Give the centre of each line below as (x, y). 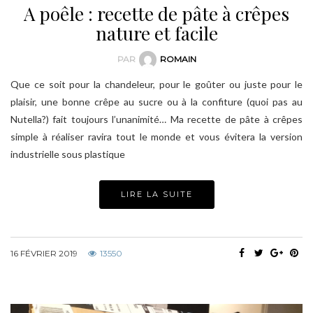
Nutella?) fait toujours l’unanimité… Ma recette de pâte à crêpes (156, 119)
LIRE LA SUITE (156, 195)
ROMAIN (178, 59)
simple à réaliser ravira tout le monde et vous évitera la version (156, 137)
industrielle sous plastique (68, 154)
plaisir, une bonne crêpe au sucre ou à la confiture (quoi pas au (156, 102)
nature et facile (156, 33)
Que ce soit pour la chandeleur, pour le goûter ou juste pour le (156, 85)
